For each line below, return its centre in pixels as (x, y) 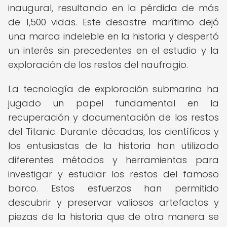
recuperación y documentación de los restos (113, 117)
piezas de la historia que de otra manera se (113, 217)
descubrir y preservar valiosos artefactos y (113, 202)
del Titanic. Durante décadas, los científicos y (113, 131)
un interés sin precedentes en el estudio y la (113, 50)
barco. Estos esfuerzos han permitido (113, 188)
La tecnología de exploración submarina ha (113, 89)
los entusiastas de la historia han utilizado (113, 146)
